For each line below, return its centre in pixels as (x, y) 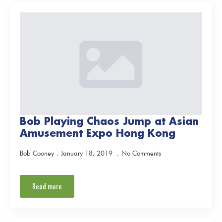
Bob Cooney (37, 153)
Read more (47, 186)
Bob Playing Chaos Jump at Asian (109, 121)
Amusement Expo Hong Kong (98, 133)
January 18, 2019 (88, 153)
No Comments (141, 153)
